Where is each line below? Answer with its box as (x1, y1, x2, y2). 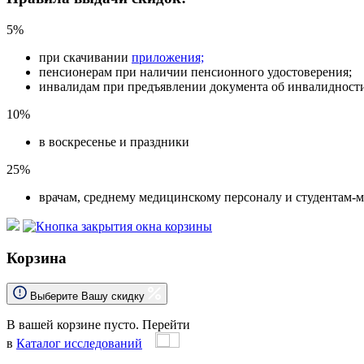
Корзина (6, 249, 67, 266)
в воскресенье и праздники (39, 135, 189, 149)
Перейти (142, 317, 190, 331)
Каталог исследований (16, 336, 142, 350)
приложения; (132, 50, 204, 65)
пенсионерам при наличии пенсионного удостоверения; (39, 65, 352, 80)
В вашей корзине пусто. (6, 317, 142, 331)
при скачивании (39, 50, 132, 65)
